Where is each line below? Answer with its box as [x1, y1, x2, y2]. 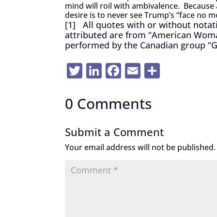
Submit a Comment [65, 124, 164, 139]
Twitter [82, 60, 135, 81]
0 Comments [65, 93, 152, 113]
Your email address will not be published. [65, 141, 216, 153]
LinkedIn [102, 60, 166, 81]
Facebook [121, 60, 192, 81]
